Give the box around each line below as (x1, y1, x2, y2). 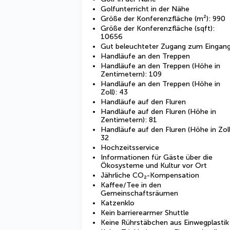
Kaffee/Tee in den (101, 181, 161, 189)
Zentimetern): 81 (101, 116, 157, 124)
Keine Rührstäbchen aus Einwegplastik (101, 218, 229, 227)
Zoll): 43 (101, 88, 128, 97)
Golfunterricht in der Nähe (101, 5, 189, 13)
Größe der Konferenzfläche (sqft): (101, 24, 215, 33)
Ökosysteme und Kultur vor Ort (101, 161, 207, 170)
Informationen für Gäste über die (101, 153, 213, 162)
